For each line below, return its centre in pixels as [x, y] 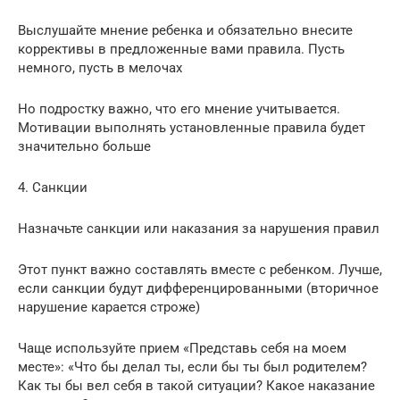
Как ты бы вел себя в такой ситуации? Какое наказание [196, 385]
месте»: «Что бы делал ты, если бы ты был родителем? [192, 367]
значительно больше [84, 146]
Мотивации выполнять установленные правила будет [192, 127]
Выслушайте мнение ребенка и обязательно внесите [185, 30]
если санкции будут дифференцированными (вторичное [198, 288]
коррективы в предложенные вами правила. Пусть [181, 49]
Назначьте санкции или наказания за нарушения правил [199, 228]
